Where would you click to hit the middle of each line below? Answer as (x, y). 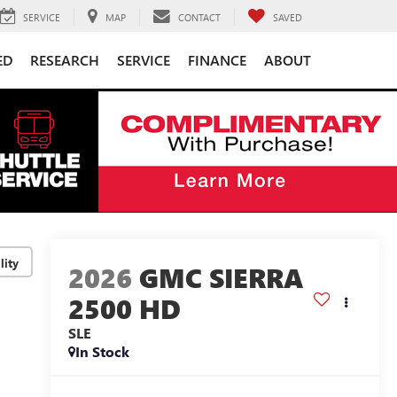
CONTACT (199, 17)
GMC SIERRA (221, 278)
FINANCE (217, 59)
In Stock (102, 352)
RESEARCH (65, 59)
